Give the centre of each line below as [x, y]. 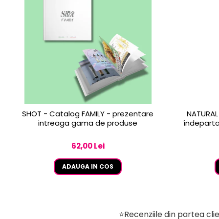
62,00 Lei [88, 146]
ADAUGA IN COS [88, 167]
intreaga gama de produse [88, 123]
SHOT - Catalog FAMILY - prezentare [88, 114]
